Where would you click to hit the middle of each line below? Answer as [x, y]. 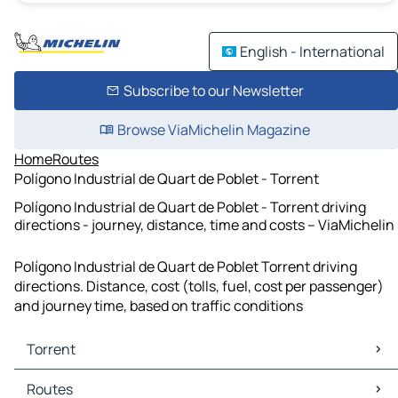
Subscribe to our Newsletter [213, 91]
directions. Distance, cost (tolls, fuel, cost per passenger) [199, 287]
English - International [312, 52]
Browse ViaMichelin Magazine [213, 130]
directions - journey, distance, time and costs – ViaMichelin [204, 224]
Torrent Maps [61, 380]
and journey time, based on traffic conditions [159, 306]
